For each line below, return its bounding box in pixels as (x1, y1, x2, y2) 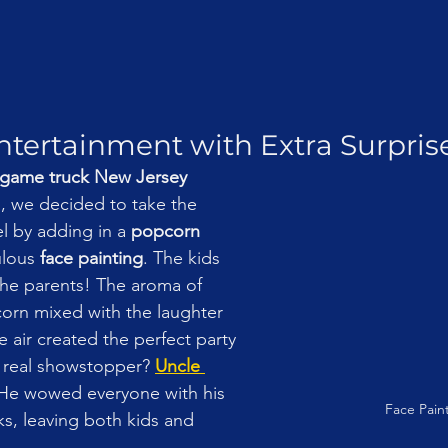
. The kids (143, 246, 225, 269)
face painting (40, 246, 143, 269)
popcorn (131, 219, 205, 242)
